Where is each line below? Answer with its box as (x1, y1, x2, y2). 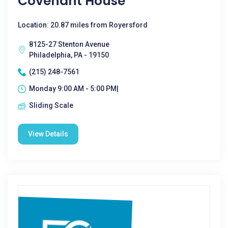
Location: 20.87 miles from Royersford (18, 21, 148, 29)
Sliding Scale (29, 101, 73, 109)
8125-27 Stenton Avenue (29, 40, 109, 48)
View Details (28, 130, 68, 138)
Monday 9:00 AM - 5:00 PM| (29, 84, 119, 93)
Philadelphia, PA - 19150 (29, 51, 109, 59)
